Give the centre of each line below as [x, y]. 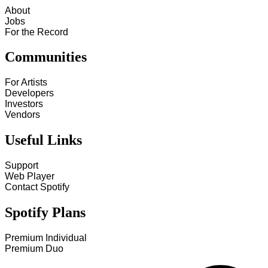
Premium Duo [34, 249]
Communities [46, 57]
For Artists [26, 83]
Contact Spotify [37, 187]
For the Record [36, 32]
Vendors [22, 115]
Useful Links [43, 140]
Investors [24, 104]
